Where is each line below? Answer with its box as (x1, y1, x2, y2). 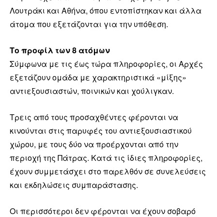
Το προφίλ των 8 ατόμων (10, 44, 110, 56)
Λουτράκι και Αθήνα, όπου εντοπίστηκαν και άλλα (10, 4, 201, 16)
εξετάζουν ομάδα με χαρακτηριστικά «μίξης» (10, 71, 186, 83)
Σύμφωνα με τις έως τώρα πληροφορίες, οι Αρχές (10, 58, 203, 69)
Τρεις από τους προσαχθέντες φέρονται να (10, 111, 178, 123)
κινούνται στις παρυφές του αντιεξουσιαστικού (10, 124, 192, 136)
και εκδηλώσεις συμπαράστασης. (10, 179, 138, 190)
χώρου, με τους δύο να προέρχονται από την (10, 138, 178, 150)
